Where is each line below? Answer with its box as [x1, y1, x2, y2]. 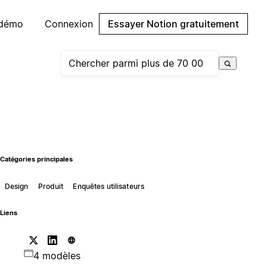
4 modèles [33, 249, 80, 262]
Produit [38, 181, 64, 191]
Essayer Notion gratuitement [108, 18, 239, 30]
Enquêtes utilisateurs [73, 181, 145, 191]
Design [4, 181, 29, 191]
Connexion [45, 18, 93, 30]
